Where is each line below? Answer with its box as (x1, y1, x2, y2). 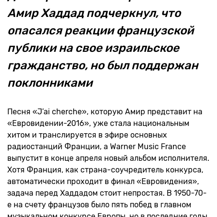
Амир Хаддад (7, 6, 84, 20)
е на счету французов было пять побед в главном (7, 200, 191, 209)
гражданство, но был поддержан (7, 59, 198, 72)
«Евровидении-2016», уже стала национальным (7, 119, 189, 128)
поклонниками (7, 76, 93, 90)
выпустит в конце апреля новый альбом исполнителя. (7, 154, 209, 163)
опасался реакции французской (7, 24, 194, 37)
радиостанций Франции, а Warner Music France (7, 142, 186, 151)
